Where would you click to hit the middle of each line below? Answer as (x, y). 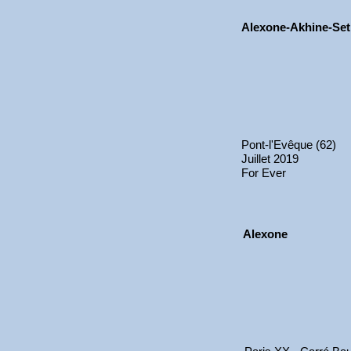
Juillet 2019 (270, 159)
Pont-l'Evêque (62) (289, 145)
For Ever (264, 173)
